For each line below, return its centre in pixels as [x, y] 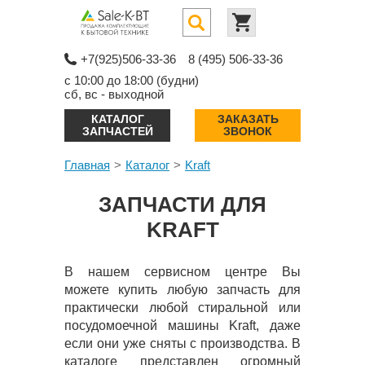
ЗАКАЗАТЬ [248, 119]
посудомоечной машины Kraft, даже [182, 325]
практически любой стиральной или [182, 308]
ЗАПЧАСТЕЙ [117, 131]
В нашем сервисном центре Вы [182, 272]
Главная [87, 165]
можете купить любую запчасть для [182, 290]
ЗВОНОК [248, 131]
